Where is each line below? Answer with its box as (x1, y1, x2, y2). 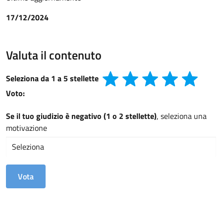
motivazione (6, 122, 47, 134)
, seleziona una (157, 110, 207, 122)
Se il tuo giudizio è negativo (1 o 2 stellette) (6, 110, 157, 122)
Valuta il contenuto (6, 46, 102, 64)
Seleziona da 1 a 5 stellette (6, 72, 99, 84)
